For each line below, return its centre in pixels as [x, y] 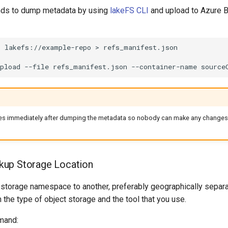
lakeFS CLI [129, 10]
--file [37, 67]
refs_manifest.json [90, 67]
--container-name [164, 67]
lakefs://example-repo [48, 48]
